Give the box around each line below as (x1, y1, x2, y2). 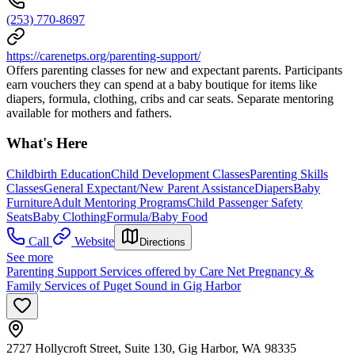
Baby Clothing (32, 210, 106, 224)
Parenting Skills (250, 167, 328, 181)
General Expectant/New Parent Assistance (44, 181, 254, 196)
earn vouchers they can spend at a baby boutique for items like (6, 77, 317, 91)
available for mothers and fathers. (6, 105, 172, 120)
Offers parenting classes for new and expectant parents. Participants (6, 63, 342, 77)
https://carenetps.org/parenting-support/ (6, 48, 200, 63)
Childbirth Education (6, 167, 111, 181)
